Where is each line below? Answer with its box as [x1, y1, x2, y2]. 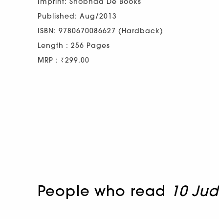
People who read [38, 182, 171, 199]
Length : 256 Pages [38, 41, 110, 50]
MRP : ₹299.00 [38, 56, 89, 65]
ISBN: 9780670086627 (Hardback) [38, 26, 163, 35]
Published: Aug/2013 [38, 12, 117, 21]
